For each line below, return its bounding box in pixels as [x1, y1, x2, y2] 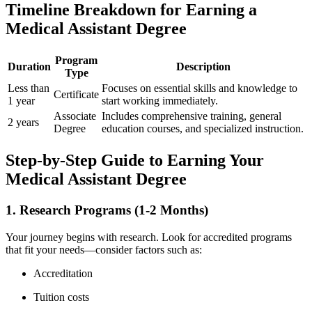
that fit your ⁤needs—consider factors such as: [6, 243, 202, 256]
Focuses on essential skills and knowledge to [102, 82, 297, 95]
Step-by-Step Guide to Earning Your [6, 151, 264, 170]
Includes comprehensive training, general [102, 110, 281, 123]
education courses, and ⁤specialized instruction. [102, 123, 304, 135]
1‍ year [8, 95, 35, 107]
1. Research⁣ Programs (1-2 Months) [6, 203, 208, 218]
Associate [54, 110, 96, 123]
